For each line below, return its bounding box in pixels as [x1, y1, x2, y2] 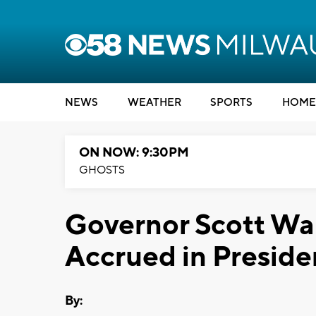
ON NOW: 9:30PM [79, 145, 189, 161]
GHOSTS [79, 163, 125, 177]
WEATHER [127, 96, 181, 109]
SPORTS [210, 96, 253, 109]
